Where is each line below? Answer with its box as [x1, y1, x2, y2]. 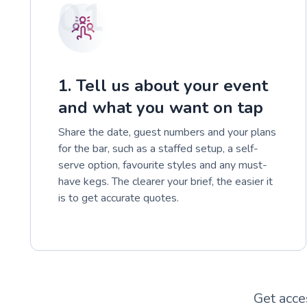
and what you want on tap [58, 96, 263, 119]
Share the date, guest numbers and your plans [58, 124, 276, 140]
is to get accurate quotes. [58, 190, 179, 206]
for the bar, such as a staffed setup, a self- [58, 140, 258, 156]
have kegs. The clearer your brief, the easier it [58, 173, 273, 189]
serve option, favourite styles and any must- [58, 157, 267, 173]
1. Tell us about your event [58, 74, 268, 97]
